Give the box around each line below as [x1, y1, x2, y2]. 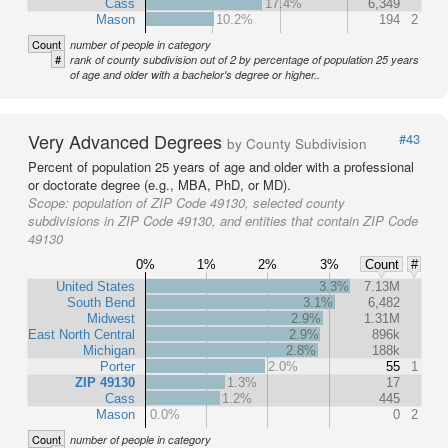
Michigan [83, 343, 135, 359]
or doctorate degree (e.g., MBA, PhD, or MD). [28, 175, 291, 195]
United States [56, 279, 135, 295]
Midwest [87, 311, 135, 327]
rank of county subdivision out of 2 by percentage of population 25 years [70, 52, 419, 68]
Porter [100, 359, 136, 375]
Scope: [28, 193, 73, 213]
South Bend [67, 295, 135, 311]
